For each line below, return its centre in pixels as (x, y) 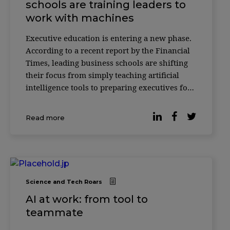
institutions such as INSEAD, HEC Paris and (105, 124)
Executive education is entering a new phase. (109, 38)
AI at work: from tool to (87, 199)
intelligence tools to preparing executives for (108, 87)
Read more (45, 117)
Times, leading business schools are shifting (107, 62)
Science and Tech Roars (64, 181)
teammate (54, 212)
